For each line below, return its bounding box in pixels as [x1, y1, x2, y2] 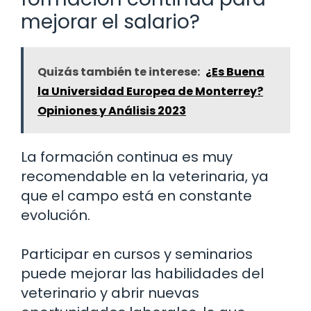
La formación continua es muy [21, 147, 233, 167]
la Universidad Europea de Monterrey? [37, 83, 263, 100]
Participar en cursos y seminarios [21, 244, 253, 264]
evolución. [21, 205, 90, 226]
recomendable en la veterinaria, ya [21, 167, 269, 187]
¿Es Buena [205, 64, 264, 81]
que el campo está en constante [21, 186, 252, 206]
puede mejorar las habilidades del [21, 264, 264, 284]
